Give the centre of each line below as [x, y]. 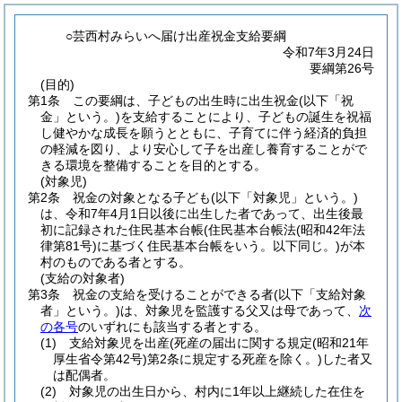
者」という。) [80, 310]
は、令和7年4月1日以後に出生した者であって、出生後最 [202, 214]
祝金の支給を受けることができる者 [173, 294]
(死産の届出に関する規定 [241, 343]
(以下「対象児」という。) [284, 197]
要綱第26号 [342, 68]
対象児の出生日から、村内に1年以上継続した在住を [217, 391]
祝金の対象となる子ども [142, 197]
